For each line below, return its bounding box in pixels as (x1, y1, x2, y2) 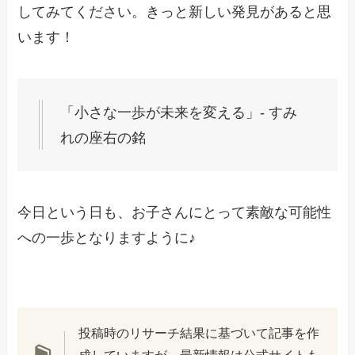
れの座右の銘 (60, 129, 147, 146)
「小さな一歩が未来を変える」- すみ (60, 104, 298, 120)
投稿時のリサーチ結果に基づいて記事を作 (78, 325, 319, 340)
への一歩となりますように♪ (17, 230, 197, 246)
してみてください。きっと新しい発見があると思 (17, 3, 332, 20)
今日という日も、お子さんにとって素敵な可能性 (17, 204, 332, 221)
